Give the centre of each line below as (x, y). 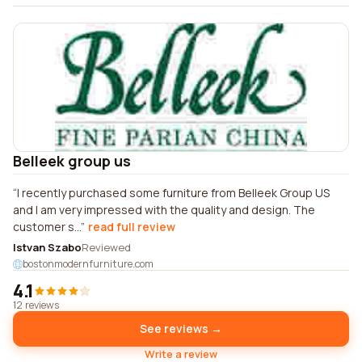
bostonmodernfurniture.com (88, 264)
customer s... (47, 227)
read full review (132, 227)
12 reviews (36, 305)
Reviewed (106, 247)
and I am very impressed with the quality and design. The (164, 210)
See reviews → (181, 328)
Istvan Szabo (47, 247)
